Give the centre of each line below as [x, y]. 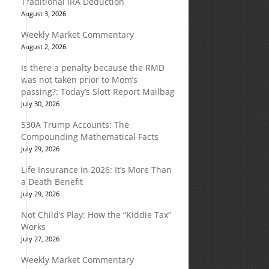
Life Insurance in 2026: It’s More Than [96, 170]
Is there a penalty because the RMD [92, 68]
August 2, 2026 [43, 47]
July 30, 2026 [40, 104]
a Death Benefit [52, 182]
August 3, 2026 [43, 14]
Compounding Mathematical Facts [89, 137]
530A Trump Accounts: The [75, 125]
